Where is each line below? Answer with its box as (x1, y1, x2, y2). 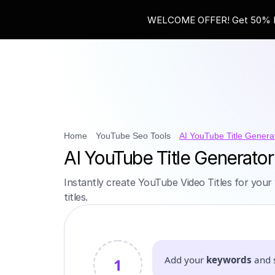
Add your (165, 254, 206, 266)
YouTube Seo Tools (96, 131, 171, 141)
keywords (206, 254, 252, 266)
